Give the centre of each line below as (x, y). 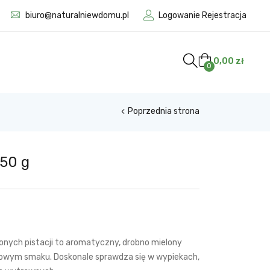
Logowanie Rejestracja (202, 15)
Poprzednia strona (164, 111)
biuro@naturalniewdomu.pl (77, 15)
